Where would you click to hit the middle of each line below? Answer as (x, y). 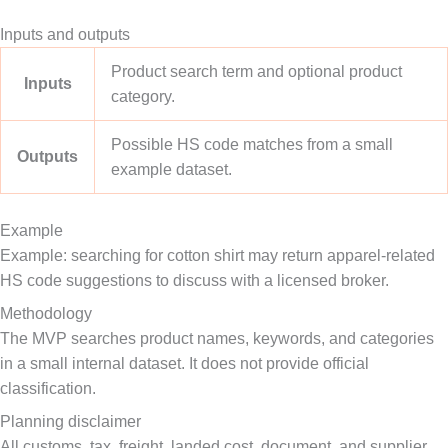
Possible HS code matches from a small (252, 144)
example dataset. (171, 169)
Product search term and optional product (256, 71)
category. (143, 96)
